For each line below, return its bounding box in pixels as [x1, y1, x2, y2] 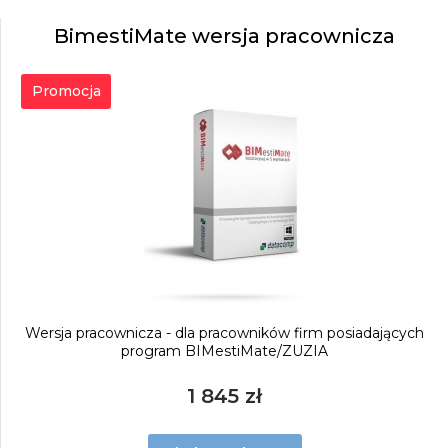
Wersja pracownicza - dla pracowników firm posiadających [25, 324, 424, 342]
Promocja [31, 82, 101, 100]
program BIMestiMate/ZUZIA [121, 342, 328, 360]
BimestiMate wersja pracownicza [54, 24, 395, 48]
